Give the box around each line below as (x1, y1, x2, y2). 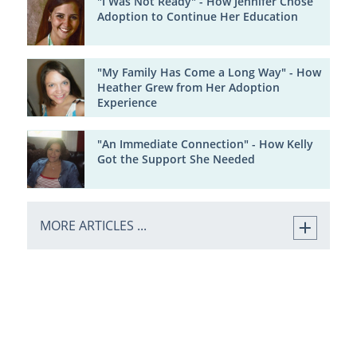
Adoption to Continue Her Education (96, 9, 298, 24)
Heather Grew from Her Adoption (96, 80, 280, 96)
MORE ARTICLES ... (39, 216, 147, 234)
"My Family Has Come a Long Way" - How (96, 65, 321, 80)
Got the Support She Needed (96, 152, 255, 167)
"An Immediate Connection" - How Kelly (96, 137, 313, 152)
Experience (96, 96, 157, 111)
